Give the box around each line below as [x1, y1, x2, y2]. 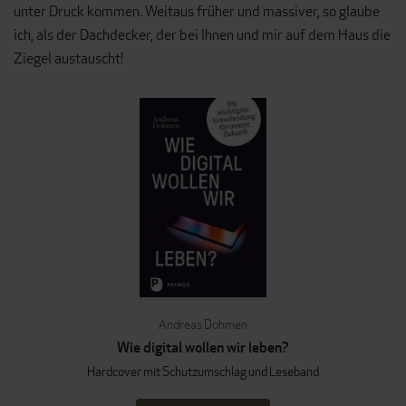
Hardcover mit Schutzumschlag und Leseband [87, 362, 319, 381]
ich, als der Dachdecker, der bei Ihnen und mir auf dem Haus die [14, 25, 391, 45]
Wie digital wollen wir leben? [117, 338, 289, 358]
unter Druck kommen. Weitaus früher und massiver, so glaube [14, 2, 380, 22]
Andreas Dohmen [159, 315, 247, 333]
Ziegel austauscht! [14, 49, 123, 69]
